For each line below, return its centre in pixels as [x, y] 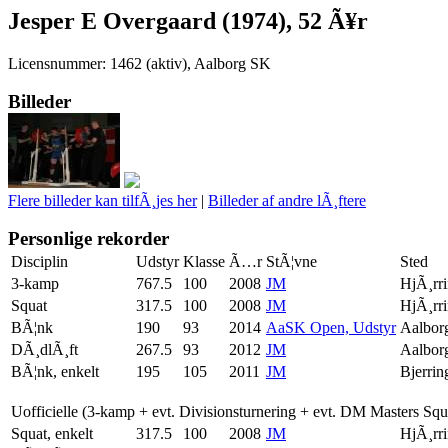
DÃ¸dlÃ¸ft [44, 349]
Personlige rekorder [88, 238]
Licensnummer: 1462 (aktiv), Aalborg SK [139, 63]
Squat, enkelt [52, 433]
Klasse [204, 261]
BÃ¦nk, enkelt [55, 371]
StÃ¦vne [291, 261]
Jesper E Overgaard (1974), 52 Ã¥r [188, 21]
